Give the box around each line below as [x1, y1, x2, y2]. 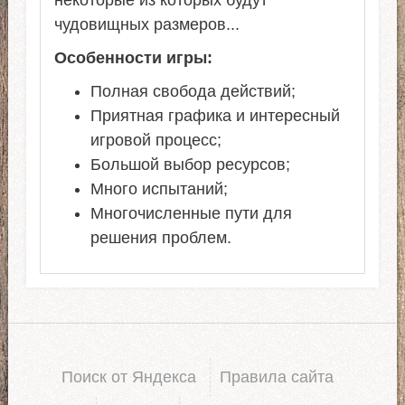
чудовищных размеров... [53, 15, 240, 34]
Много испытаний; [89, 180, 228, 199]
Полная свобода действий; [89, 82, 296, 101]
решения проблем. [89, 229, 231, 248]
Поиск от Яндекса [61, 368, 197, 387]
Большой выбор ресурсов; [89, 155, 290, 174]
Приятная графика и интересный [89, 107, 340, 126]
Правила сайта [220, 368, 334, 387]
